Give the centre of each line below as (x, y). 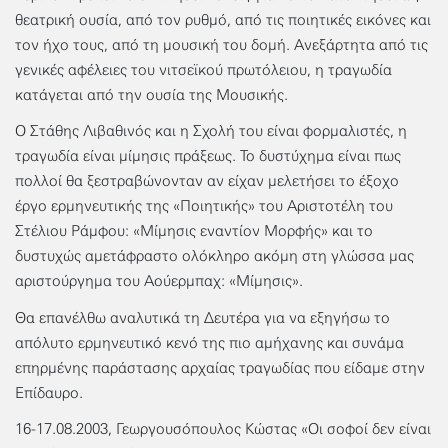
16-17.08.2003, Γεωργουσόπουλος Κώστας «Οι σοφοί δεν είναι (223, 429)
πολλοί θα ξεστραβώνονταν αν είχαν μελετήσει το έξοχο (207, 181)
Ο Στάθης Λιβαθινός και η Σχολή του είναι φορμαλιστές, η (211, 131)
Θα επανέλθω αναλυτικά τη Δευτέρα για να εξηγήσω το (202, 317)
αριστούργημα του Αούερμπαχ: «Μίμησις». (159, 281)
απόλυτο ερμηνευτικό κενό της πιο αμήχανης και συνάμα (209, 342)
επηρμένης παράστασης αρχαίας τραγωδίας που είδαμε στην (220, 367)
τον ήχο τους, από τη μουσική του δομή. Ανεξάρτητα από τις (221, 45)
